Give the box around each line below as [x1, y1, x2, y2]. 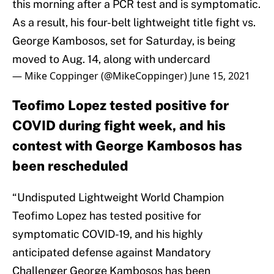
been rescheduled [12, 158, 128, 174]
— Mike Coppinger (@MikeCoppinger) [12, 69, 190, 83]
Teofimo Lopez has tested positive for [12, 209, 201, 223]
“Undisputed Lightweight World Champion [12, 191, 224, 204]
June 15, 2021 [190, 69, 250, 83]
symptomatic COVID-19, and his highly [12, 228, 203, 241]
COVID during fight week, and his [12, 117, 226, 134]
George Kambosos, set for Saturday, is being [12, 34, 235, 48]
